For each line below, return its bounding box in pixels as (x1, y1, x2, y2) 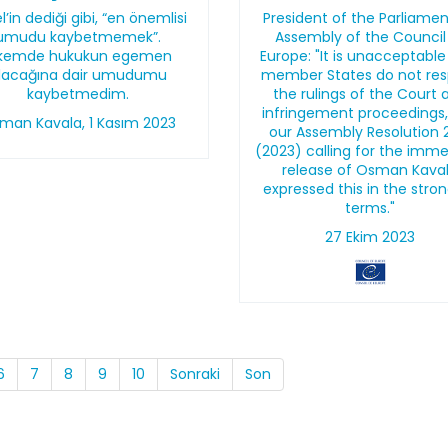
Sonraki (170, 364, 220, 384)
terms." (345, 198, 396, 218)
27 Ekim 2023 (325, 227, 416, 247)
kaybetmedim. (26, 84, 129, 104)
